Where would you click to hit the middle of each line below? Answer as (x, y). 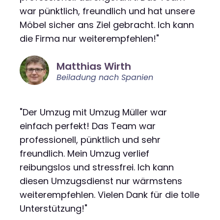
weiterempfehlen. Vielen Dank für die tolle (110, 194)
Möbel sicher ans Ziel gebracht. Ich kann (107, 25)
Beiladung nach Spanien (105, 77)
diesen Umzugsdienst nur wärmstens (101, 181)
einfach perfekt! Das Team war (88, 126)
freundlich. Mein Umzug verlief (84, 153)
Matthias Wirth (94, 66)
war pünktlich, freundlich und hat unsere (107, 11)
